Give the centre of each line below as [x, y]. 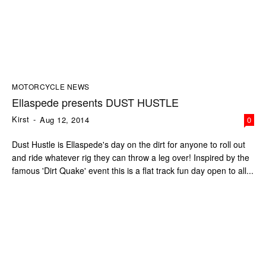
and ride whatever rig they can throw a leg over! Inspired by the [131, 158]
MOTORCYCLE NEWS [51, 87]
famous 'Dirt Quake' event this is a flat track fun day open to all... [133, 171]
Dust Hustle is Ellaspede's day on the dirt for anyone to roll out [129, 145]
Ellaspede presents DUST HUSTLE [95, 102]
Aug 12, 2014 [64, 120]
